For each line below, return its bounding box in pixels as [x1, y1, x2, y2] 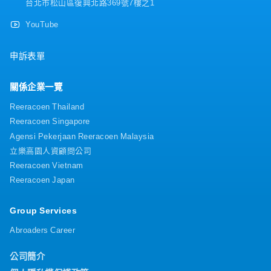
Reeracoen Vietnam [10, 159, 83, 171]
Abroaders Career [10, 224, 75, 235]
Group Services [10, 203, 77, 217]
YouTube [25, 18, 59, 30]
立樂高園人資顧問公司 [10, 144, 91, 156]
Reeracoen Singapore [10, 115, 90, 127]
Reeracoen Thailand [10, 100, 84, 113]
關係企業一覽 [10, 80, 62, 93]
